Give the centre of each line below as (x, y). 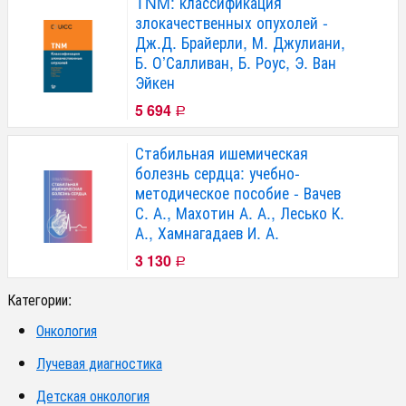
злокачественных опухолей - (232, 23)
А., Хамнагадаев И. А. (207, 233)
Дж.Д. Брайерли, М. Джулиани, (240, 43)
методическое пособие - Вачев (238, 193)
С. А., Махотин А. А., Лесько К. (240, 213)
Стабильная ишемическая (222, 153)
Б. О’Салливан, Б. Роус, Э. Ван (236, 63)
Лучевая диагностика (99, 363)
